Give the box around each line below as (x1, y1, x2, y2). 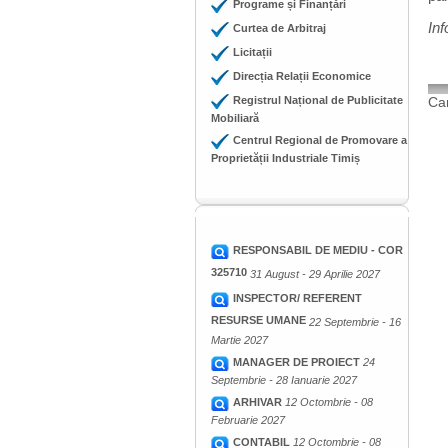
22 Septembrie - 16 (309, 316, 401, 328)
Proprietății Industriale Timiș (211, 152, 360, 167)
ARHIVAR (233, 396, 282, 408)
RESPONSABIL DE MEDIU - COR (233, 244, 403, 256)
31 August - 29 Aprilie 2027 (250, 268, 380, 280)
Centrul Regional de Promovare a (233, 134, 407, 146)
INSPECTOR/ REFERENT (233, 292, 362, 304)
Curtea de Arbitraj (233, 22, 326, 34)
